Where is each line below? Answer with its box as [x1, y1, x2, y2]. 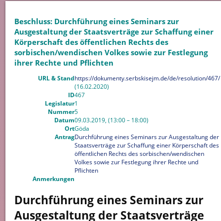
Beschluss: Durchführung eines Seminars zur [14, 16, 179, 26]
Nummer [47, 108, 74, 116]
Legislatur [44, 99, 74, 108]
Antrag [54, 133, 74, 142]
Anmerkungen [32, 175, 74, 184]
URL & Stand [37, 74, 74, 83]
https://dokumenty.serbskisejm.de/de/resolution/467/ [74, 74, 220, 83]
